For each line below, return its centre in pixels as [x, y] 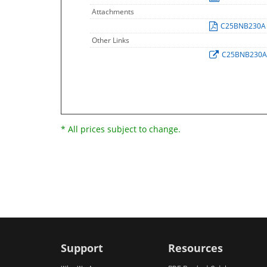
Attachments [113, 12]
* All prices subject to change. [121, 129]
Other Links [111, 40]
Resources [195, 248]
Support [82, 248]
